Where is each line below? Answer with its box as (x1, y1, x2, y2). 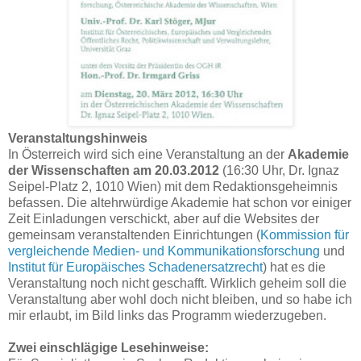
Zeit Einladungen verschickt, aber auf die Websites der (8, 211, 319, 226)
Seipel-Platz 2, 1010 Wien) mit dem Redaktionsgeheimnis (8, 179, 338, 193)
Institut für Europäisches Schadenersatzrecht (8, 259, 263, 274)
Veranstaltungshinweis (8, 131, 147, 145)
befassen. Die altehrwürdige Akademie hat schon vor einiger (8, 195, 351, 210)
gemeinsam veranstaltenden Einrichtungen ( (8, 227, 260, 242)
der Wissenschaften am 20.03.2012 (8, 163, 219, 177)
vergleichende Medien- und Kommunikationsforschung (8, 243, 320, 258)
